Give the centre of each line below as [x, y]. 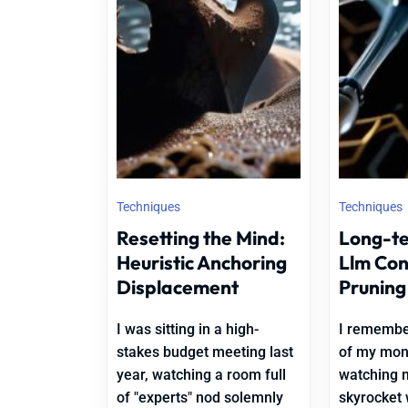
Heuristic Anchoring [202, 262]
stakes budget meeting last [205, 352]
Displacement [178, 287]
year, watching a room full [201, 375]
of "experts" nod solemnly [200, 398]
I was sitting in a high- [188, 329]
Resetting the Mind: [201, 238]
